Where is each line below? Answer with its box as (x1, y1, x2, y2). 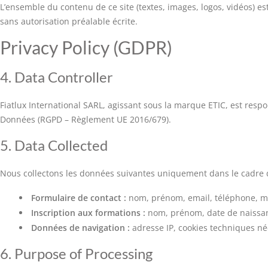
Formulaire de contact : (31, 192, 126, 203)
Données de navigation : (31, 222, 130, 233)
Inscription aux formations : (31, 207, 145, 218)
